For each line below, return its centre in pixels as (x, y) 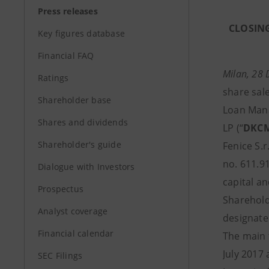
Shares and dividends (83, 122)
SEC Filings (60, 255)
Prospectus (61, 189)
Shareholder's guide (80, 144)
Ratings (53, 78)
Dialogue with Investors (86, 167)
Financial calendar (76, 233)
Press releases (68, 11)
